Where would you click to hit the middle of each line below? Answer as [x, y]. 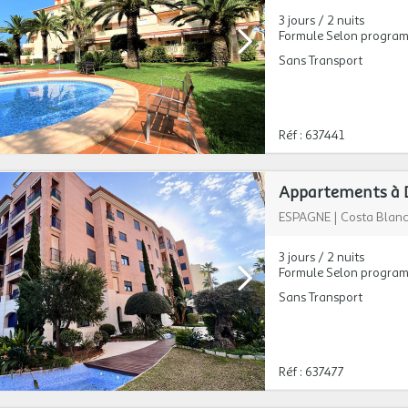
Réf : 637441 [311, 135]
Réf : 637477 [311, 372]
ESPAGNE [304, 217]
